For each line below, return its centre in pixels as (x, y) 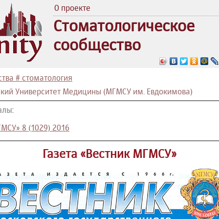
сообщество (97, 45)
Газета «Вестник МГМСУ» (109, 153)
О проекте (72, 8)
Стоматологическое (124, 26)
